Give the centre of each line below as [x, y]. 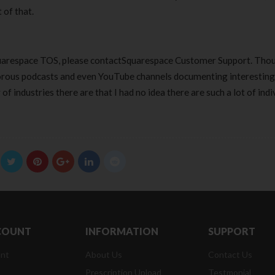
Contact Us [230, 254]
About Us [104, 254]
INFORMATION [122, 231]
